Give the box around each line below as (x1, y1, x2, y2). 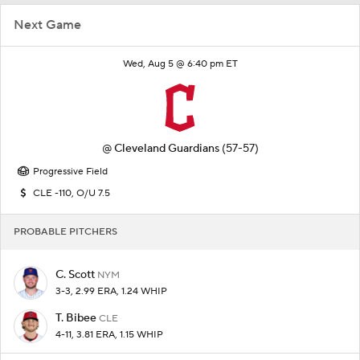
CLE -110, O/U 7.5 (33, 186, 110, 199)
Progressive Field (33, 165, 108, 178)
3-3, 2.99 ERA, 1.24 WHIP (55, 284, 167, 297)
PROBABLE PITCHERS (14, 225, 117, 238)
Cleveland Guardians (113, 141, 219, 156)
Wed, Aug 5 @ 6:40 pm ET (122, 57, 238, 70)
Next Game (14, 16, 81, 33)
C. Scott (55, 267, 97, 282)
